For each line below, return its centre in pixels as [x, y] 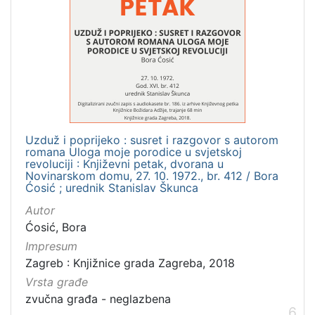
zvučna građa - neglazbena [98, 298]
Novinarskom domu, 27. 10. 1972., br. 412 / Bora [152, 175]
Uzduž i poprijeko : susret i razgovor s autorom [152, 140]
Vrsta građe [57, 282]
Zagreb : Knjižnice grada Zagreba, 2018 [130, 263]
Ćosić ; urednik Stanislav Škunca [112, 187]
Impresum [51, 246]
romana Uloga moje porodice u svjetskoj [134, 152]
